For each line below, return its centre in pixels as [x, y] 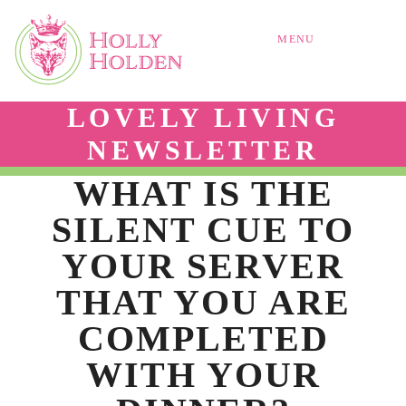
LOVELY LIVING [203, 117]
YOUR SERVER [203, 266]
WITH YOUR [203, 374]
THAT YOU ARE [203, 302]
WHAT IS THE [203, 193]
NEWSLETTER [203, 150]
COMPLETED [203, 338]
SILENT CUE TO [203, 229]
